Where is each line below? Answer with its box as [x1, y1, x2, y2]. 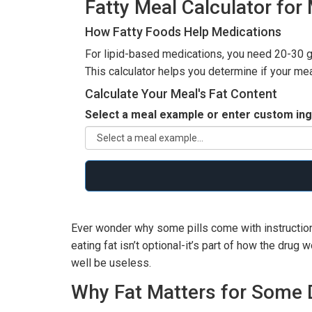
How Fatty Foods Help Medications [85, 24, 281, 40]
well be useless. [71, 256, 151, 270]
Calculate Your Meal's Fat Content [85, 86, 277, 102]
